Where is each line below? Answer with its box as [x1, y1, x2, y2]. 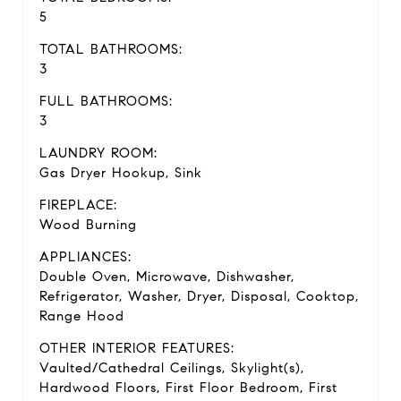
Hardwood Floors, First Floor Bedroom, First [39, 380, 337, 396]
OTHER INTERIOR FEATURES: [39, 340, 235, 356]
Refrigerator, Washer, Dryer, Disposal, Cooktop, [39, 288, 359, 304]
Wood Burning [39, 217, 137, 233]
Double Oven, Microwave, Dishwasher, [39, 269, 294, 285]
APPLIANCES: [39, 249, 132, 265]
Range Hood [39, 308, 124, 324]
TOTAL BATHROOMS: [39, 41, 183, 57]
